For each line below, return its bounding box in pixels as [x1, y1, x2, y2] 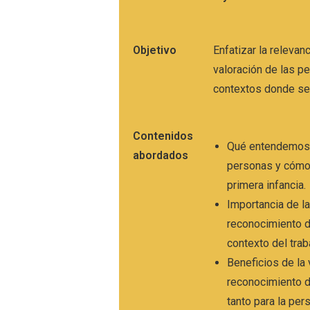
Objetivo [133, 44, 176, 57]
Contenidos [133, 129, 193, 143]
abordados [133, 149, 188, 163]
